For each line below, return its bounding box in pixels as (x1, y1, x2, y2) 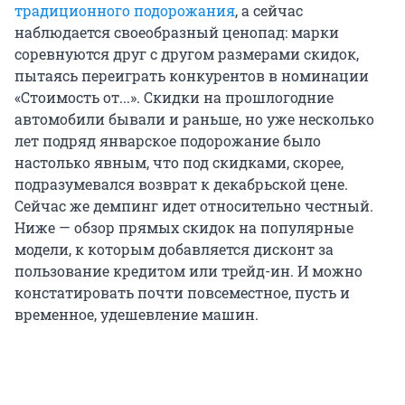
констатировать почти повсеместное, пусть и (14, 283, 350, 303)
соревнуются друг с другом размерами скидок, (14, 44, 359, 64)
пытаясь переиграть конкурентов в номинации (14, 66, 369, 86)
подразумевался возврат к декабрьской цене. (14, 174, 348, 194)
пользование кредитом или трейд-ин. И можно (14, 261, 363, 281)
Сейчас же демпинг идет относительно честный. (14, 196, 373, 216)
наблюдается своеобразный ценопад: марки (14, 23, 339, 42)
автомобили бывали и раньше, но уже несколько (14, 109, 374, 129)
